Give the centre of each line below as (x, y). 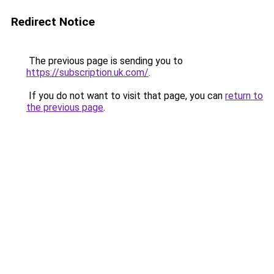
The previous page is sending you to (105, 61)
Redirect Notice (53, 22)
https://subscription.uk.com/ (87, 72)
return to (244, 96)
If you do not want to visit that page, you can (126, 96)
